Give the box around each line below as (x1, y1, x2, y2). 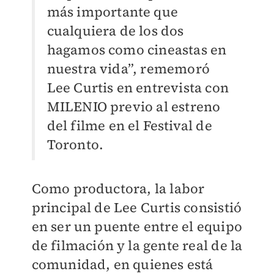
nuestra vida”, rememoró (46, 59, 210, 78)
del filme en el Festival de (46, 116, 212, 135)
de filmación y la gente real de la (31, 236, 243, 255)
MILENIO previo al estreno (46, 97, 221, 116)
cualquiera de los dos (46, 21, 184, 40)
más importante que (46, 2, 179, 21)
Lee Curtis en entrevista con (46, 78, 229, 97)
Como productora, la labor (31, 179, 205, 198)
